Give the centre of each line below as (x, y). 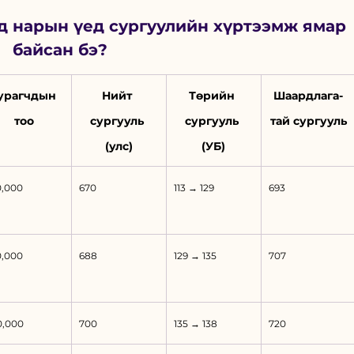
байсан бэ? (63, 50)
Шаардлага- (309, 96)
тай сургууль (308, 121)
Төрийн (214, 96)
